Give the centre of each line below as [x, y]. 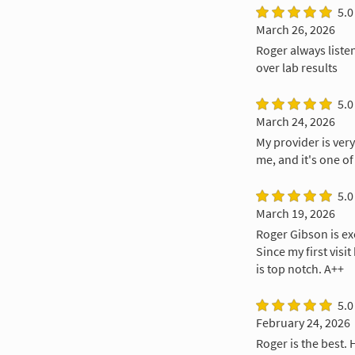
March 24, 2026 [295, 121]
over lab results [296, 67]
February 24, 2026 [303, 322]
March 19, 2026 [295, 213]
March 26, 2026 [295, 29]
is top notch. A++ [300, 268]
